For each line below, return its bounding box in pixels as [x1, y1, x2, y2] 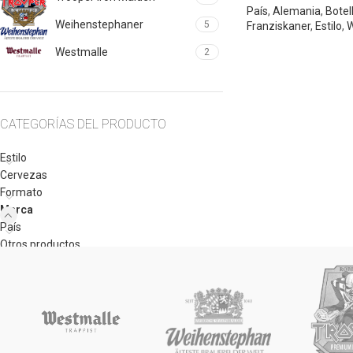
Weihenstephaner [55, 18, 143, 31]
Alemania [272, 4, 321, 17]
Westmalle [55, 46, 108, 58]
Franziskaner [246, 19, 310, 32]
